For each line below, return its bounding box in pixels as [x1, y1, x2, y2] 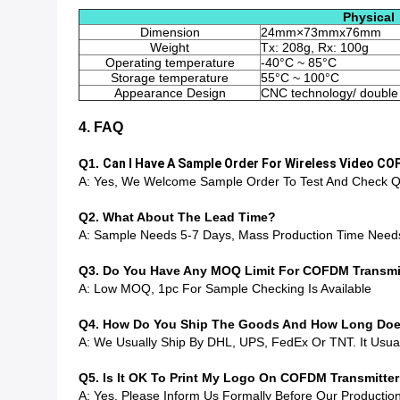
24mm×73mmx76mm [261, 25, 381, 39]
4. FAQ [79, 120, 123, 135]
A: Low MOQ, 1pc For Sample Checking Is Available [79, 281, 371, 296]
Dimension [139, 25, 200, 39]
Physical [343, 10, 395, 24]
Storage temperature [111, 71, 229, 85]
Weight [150, 40, 189, 54]
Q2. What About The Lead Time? [79, 210, 276, 224]
